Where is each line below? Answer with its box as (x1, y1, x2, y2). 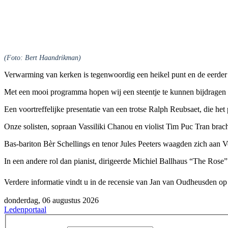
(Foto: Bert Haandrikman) (4, 53, 81, 62)
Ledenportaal (4, 205, 46, 214)
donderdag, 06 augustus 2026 (4, 195, 99, 205)
